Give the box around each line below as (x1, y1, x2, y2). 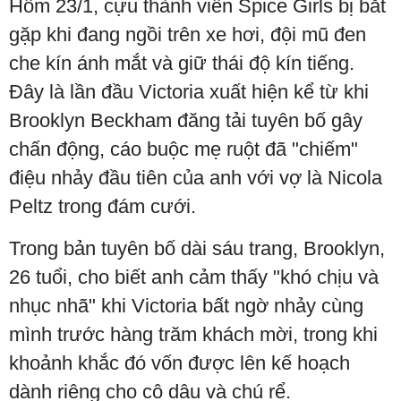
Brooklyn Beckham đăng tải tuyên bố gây (9, 109, 363, 132)
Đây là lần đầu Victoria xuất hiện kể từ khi (9, 81, 369, 104)
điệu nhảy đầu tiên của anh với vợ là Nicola (9, 166, 382, 190)
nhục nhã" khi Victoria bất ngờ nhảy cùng (9, 294, 363, 318)
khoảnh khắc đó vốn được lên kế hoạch (9, 352, 350, 375)
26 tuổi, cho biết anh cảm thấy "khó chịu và (9, 266, 379, 289)
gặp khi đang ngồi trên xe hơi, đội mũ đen (9, 23, 366, 47)
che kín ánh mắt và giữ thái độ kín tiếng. (9, 52, 354, 75)
